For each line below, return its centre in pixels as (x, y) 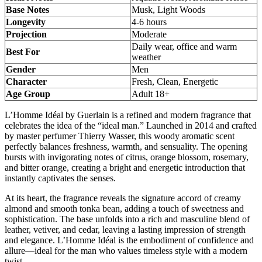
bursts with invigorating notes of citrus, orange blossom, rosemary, (127, 157)
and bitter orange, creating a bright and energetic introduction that (125, 167)
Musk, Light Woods (168, 9)
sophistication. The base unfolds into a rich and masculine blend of (127, 219)
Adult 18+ (151, 94)
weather (146, 57)
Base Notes (27, 9)
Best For (23, 51)
